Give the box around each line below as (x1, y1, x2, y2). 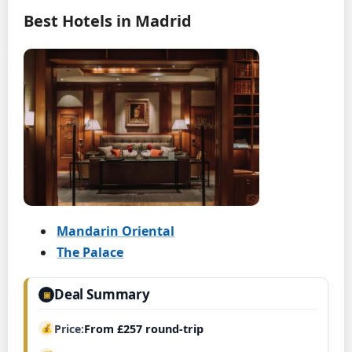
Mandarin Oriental (57, 222, 175, 240)
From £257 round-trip (84, 321, 203, 337)
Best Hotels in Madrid (24, 9, 192, 31)
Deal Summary (54, 285, 150, 304)
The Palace (57, 244, 124, 262)
